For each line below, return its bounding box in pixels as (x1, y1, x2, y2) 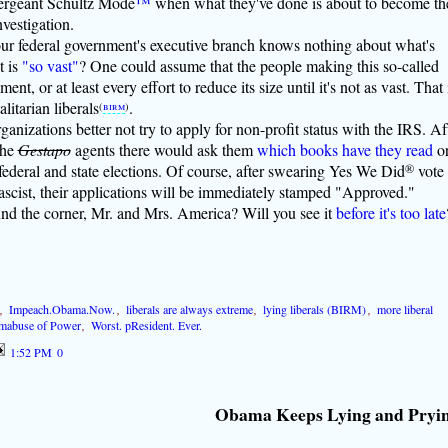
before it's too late (335, 201, 446, 223)
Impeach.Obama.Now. (9, 300, 116, 317)
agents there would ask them (70, 138, 257, 160)
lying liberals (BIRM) (263, 300, 367, 317)
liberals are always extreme (125, 300, 253, 317)
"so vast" (21, 54, 79, 76)
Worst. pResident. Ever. (91, 316, 203, 333)
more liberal (376, 300, 433, 317)
